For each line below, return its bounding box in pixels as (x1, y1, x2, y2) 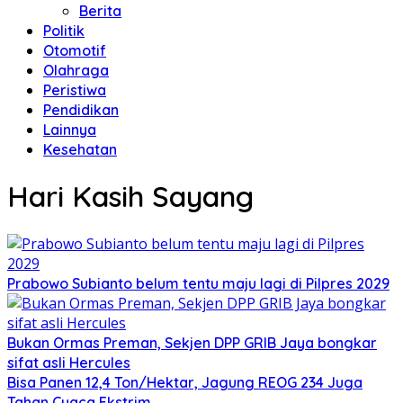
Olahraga (43, 61, 109, 79)
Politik (43, 22, 85, 40)
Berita (79, 2, 121, 20)
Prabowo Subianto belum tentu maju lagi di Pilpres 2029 (7, 273, 390, 292)
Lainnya (43, 121, 96, 139)
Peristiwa (43, 81, 106, 99)
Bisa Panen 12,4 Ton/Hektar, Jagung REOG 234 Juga (7, 372, 363, 391)
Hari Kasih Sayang (7, 178, 254, 215)
